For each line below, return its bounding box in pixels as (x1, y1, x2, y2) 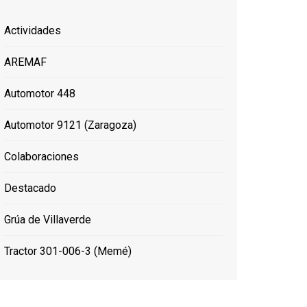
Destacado (4, 182, 56, 195)
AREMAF (4, 56, 47, 69)
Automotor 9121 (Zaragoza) (4, 119, 136, 132)
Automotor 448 (4, 87, 75, 100)
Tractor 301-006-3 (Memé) (4, 245, 132, 258)
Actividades (4, 24, 61, 37)
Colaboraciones (4, 150, 79, 163)
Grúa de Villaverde (4, 213, 91, 226)
